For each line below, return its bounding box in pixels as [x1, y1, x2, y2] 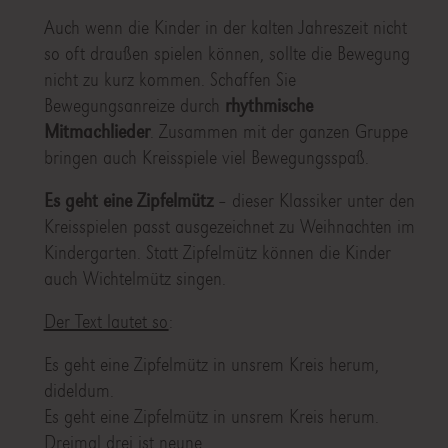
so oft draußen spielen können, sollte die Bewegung [43, 42, 410, 66]
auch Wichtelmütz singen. [43, 267, 226, 291]
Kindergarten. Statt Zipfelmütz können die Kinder [43, 241, 391, 265]
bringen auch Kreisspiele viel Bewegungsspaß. [43, 146, 369, 170]
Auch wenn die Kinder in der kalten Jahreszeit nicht [43, 16, 407, 40]
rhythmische [224, 94, 313, 118]
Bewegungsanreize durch [43, 94, 225, 118]
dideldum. [43, 379, 114, 403]
